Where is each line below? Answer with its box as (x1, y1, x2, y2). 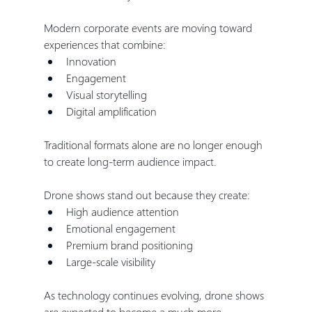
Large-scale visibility (65, 253, 155, 269)
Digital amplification (65, 103, 157, 118)
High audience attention (65, 203, 179, 219)
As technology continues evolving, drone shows (43, 287, 267, 302)
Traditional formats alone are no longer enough (43, 136, 265, 152)
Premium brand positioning (65, 237, 193, 252)
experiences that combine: (43, 36, 166, 52)
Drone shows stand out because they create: (43, 187, 250, 202)
